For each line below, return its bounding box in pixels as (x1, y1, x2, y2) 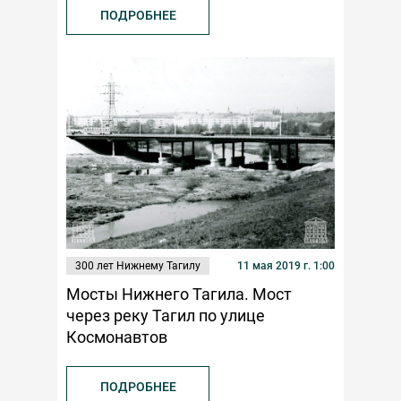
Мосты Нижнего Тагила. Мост (66, 285, 292, 304)
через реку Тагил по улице (66, 306, 265, 326)
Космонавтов (66, 328, 167, 347)
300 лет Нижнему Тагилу (75, 260, 200, 273)
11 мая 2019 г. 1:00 (237, 260, 335, 273)
